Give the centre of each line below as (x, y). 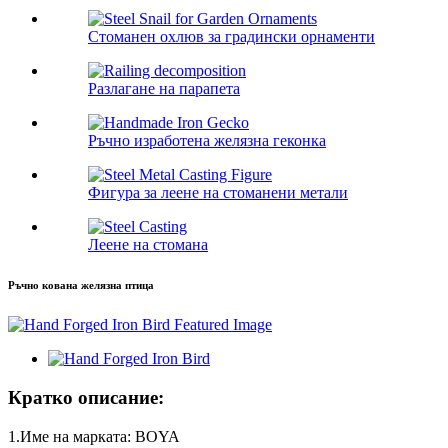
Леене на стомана (148, 245)
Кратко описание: (86, 397)
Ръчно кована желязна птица (81, 285)
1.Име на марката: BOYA (94, 436)
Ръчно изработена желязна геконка (207, 141)
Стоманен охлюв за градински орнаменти (231, 37)
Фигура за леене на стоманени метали (218, 193)
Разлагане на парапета (164, 89)
